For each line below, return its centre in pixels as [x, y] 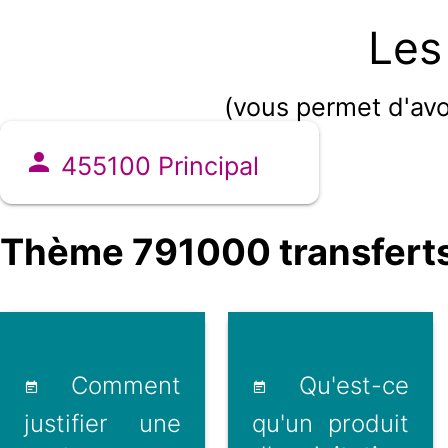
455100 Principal [156, 166]
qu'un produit [330, 424]
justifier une [103, 424]
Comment [110, 386]
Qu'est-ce [337, 386]
